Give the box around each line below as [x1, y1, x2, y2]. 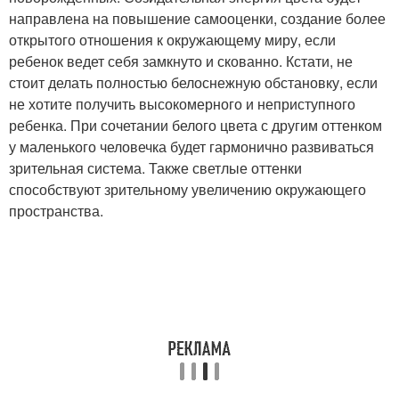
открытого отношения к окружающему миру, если [9, 29, 336, 51]
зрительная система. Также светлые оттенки [9, 158, 302, 179]
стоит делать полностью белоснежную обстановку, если [9, 72, 378, 94]
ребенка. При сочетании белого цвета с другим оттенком [9, 115, 382, 136]
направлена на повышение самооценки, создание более [9, 8, 386, 29]
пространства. [9, 200, 103, 222]
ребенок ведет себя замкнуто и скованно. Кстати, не [9, 51, 353, 72]
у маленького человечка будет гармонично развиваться [9, 136, 374, 158]
